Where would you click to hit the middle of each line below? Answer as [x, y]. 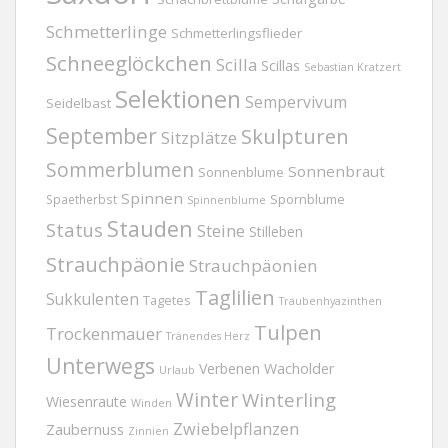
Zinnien [148, 431]
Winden [151, 403]
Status [74, 229]
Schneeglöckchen [129, 63]
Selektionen [178, 99]
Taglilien [235, 297]
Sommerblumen [120, 170]
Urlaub [177, 370]
